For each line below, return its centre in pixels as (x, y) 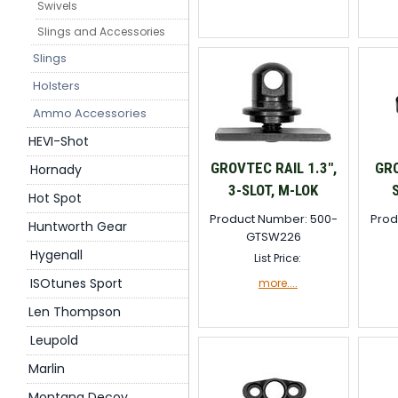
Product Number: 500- (273, 219)
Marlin (47, 369)
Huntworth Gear (78, 227)
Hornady (56, 170)
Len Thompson (75, 312)
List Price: (278, 258)
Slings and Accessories (101, 32)
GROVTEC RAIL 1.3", (273, 168)
